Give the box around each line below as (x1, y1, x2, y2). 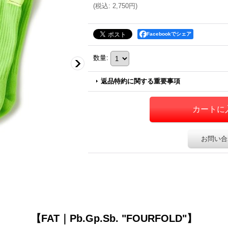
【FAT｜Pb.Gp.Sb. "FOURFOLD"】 (31, 213, 197, 224)
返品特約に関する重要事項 (101, 77, 180, 85)
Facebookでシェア (147, 31, 191, 37)
